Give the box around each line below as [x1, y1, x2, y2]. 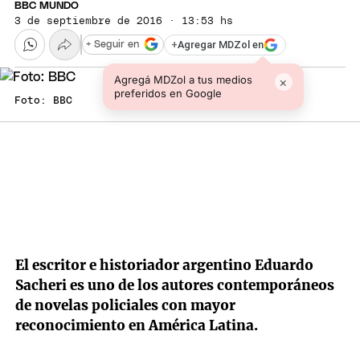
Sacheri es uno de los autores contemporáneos [15, 276, 335, 295]
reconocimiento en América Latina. [15, 317, 259, 335]
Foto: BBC [14, 95, 72, 106]
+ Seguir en [86, 39, 139, 50]
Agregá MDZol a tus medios [113, 72, 252, 86]
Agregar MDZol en [178, 39, 264, 51]
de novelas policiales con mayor [15, 297, 236, 315]
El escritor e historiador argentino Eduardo [15, 256, 314, 275]
